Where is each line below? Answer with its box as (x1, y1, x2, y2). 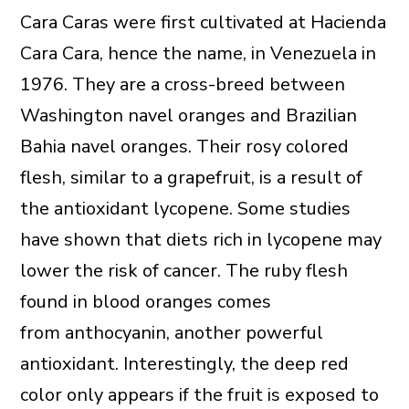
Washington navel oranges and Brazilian (19, 103, 357, 129)
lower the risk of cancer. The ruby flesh (19, 258, 348, 284)
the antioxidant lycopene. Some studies (19, 196, 351, 222)
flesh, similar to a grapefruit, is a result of (19, 165, 362, 191)
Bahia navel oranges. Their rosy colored (19, 134, 349, 160)
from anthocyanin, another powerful (19, 320, 323, 346)
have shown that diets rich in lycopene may (19, 227, 382, 253)
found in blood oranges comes (19, 289, 271, 315)
